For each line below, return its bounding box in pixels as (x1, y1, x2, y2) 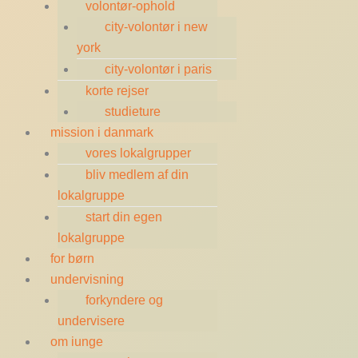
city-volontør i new (105, 19, 208, 34)
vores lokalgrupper (86, 145, 191, 160)
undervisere (58, 313, 125, 328)
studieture (105, 104, 161, 118)
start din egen (86, 209, 162, 224)
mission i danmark (50, 125, 153, 139)
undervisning (50, 272, 124, 286)
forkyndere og (86, 292, 163, 307)
